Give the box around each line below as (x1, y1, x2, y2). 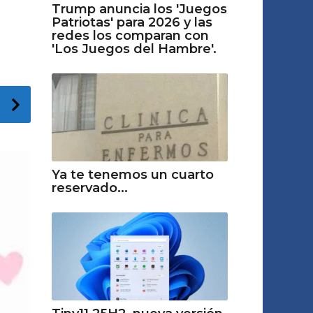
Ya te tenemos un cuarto (51, 167, 214, 183)
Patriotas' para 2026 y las (51, 14, 212, 30)
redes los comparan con (51, 27, 209, 43)
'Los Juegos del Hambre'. (51, 41, 217, 57)
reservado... (51, 180, 128, 196)
